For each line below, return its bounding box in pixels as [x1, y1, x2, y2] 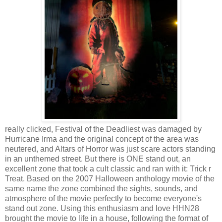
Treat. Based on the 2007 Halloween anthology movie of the [5, 174, 215, 183]
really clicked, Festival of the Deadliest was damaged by [5, 125, 202, 134]
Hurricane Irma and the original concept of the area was [5, 135, 199, 144]
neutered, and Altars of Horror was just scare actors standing [5, 145, 216, 154]
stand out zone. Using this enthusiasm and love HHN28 [5, 204, 199, 213]
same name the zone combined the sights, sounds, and [5, 184, 198, 193]
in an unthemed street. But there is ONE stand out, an [5, 155, 191, 164]
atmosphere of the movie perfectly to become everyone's [5, 194, 202, 203]
